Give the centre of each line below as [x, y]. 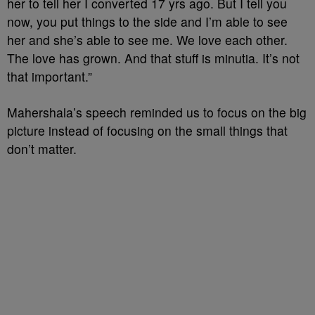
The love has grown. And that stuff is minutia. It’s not [153, 58]
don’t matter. [42, 149]
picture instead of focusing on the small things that [147, 130]
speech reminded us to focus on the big [196, 112]
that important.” [50, 76]
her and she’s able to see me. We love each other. [147, 40]
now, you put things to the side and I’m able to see [147, 21]
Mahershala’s [46, 112]
